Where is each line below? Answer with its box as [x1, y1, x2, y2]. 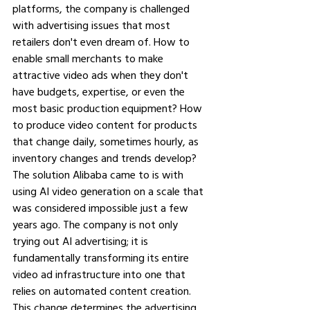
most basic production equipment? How [12, 101, 205, 115]
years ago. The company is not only [12, 217, 181, 231]
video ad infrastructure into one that [12, 267, 188, 281]
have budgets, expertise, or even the [12, 84, 188, 98]
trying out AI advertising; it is [12, 234, 151, 248]
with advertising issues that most [12, 18, 173, 32]
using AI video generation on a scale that [12, 184, 206, 198]
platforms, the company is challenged [12, 1, 192, 15]
